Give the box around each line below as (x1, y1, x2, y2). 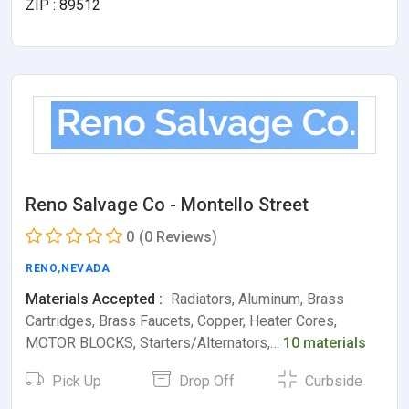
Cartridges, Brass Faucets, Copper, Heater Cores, (26, 311, 337, 330)
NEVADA (61, 261, 110, 275)
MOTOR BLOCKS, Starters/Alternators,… (26, 333, 283, 351)
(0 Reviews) (139, 227, 217, 246)
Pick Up (48, 372, 101, 390)
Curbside (301, 372, 363, 390)
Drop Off (174, 372, 235, 390)
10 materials (283, 333, 366, 351)
